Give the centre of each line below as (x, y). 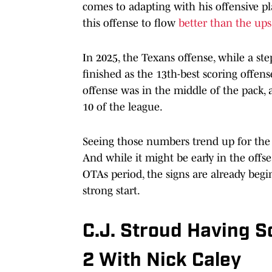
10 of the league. (123, 107)
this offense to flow (131, 23)
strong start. (111, 190)
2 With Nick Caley (162, 261)
